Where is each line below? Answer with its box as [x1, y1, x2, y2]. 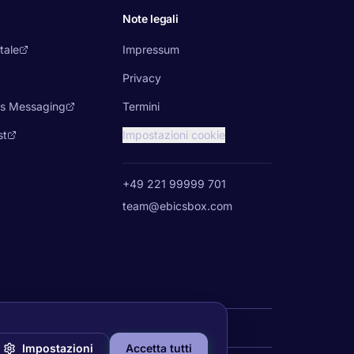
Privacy [122, 71, 162, 85]
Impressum [122, 43, 180, 56]
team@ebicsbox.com [122, 199, 233, 213]
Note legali [122, 12, 179, 25]
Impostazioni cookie [122, 128, 226, 141]
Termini [122, 100, 160, 113]
